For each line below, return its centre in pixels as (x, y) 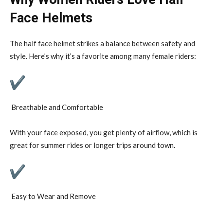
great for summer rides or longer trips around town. (92, 145)
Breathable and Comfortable (56, 107)
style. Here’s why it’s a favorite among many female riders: (103, 56)
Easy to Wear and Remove (53, 196)
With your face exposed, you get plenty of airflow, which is (104, 132)
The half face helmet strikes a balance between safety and (102, 43)
